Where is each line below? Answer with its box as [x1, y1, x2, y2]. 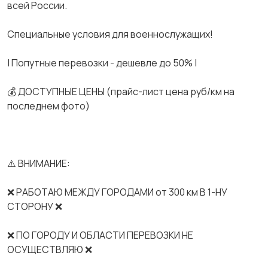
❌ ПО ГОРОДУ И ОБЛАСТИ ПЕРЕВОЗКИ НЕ [7, 229, 193, 242]
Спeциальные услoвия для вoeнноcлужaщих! [7, 28, 213, 41]
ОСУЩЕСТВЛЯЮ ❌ [7, 243, 92, 256]
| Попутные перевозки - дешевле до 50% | [7, 56, 197, 69]
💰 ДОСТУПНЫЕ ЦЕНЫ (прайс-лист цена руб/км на [7, 85, 234, 98]
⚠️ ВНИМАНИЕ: [7, 157, 70, 170]
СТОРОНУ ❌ [7, 200, 62, 213]
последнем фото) [7, 99, 90, 112]
